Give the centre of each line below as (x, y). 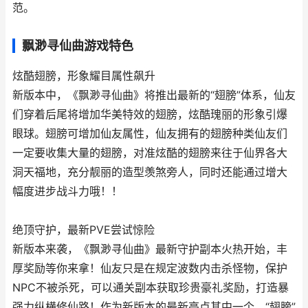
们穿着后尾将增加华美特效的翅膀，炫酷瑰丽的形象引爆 (150, 114)
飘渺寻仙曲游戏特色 (78, 46)
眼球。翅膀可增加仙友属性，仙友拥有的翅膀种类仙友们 (150, 134)
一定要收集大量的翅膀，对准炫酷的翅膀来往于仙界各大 (150, 153)
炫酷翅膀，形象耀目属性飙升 (84, 76)
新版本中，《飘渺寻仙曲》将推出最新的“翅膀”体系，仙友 (154, 95)
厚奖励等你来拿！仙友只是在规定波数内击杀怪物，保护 (150, 268)
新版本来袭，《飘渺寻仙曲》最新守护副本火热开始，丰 (150, 249)
